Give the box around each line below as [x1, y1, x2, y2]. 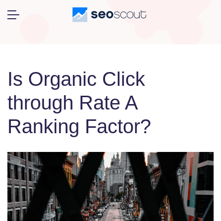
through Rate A [7, 92, 137, 113]
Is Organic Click [7, 68, 145, 90]
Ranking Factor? [7, 115, 151, 137]
